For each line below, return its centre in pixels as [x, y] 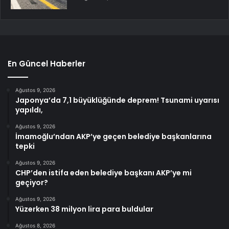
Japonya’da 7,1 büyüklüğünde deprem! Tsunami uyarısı [117, 100]
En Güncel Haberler [47, 64]
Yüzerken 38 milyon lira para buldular [84, 209]
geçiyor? [32, 183]
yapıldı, [29, 110]
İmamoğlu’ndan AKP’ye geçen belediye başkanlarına [113, 137]
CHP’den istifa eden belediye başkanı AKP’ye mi [104, 173]
